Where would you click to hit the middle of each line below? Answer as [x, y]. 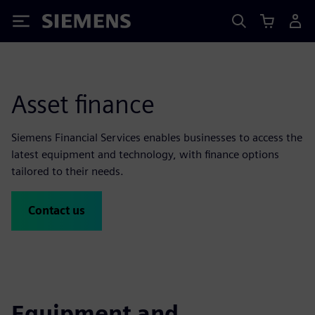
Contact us [57, 211]
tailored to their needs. [67, 171]
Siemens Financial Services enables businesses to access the [157, 137]
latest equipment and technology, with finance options [145, 154]
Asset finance [83, 104]
